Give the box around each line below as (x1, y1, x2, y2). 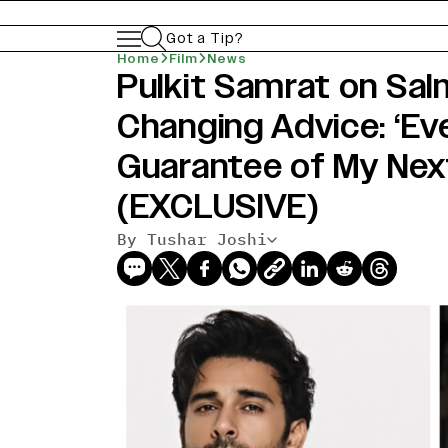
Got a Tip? (166, 28, 244, 48)
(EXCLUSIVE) (117, 183, 319, 230)
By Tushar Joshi (117, 229, 267, 249)
